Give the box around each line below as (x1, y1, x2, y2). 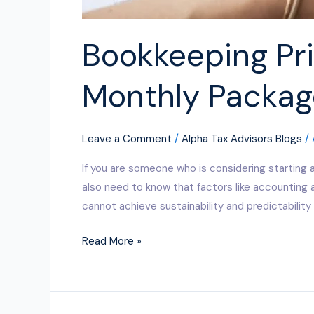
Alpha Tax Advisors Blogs (182, 132, 302, 146)
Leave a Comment (82, 132, 172, 146)
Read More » (82, 233, 142, 248)
